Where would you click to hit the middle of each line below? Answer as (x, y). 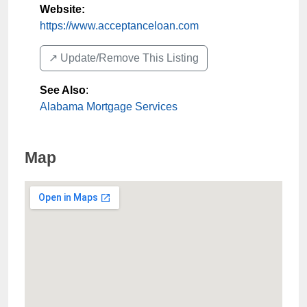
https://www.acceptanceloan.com (119, 26)
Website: (62, 9)
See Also (63, 90)
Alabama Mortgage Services (109, 107)
